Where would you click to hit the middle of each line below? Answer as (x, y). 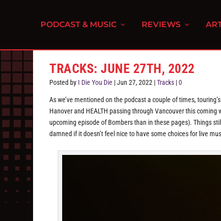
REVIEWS (161, 24)
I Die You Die (95, 82)
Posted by (64, 82)
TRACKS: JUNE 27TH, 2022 (122, 69)
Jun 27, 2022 (135, 82)
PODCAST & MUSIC (79, 24)
